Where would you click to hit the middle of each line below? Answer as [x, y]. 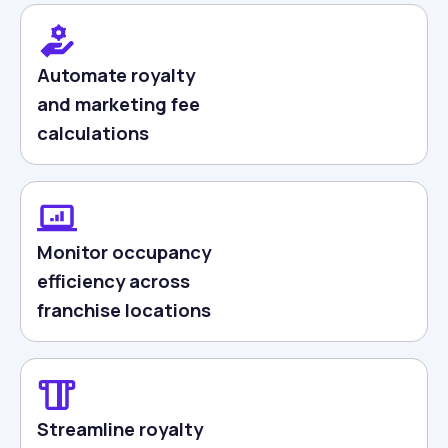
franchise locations [124, 310]
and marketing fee [118, 104]
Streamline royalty [120, 429]
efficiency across [113, 281]
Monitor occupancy [124, 252]
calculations [93, 133]
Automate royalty [116, 75]
